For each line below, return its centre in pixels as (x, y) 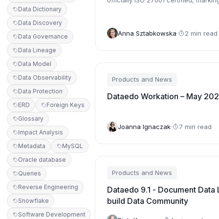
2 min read (201, 33)
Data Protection (40, 91)
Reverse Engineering (48, 187)
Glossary (31, 119)
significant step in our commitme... (159, 10)
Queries (30, 173)
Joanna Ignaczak (144, 126)
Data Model (35, 64)
